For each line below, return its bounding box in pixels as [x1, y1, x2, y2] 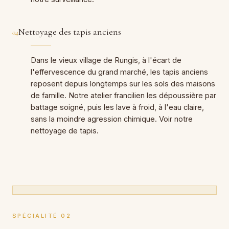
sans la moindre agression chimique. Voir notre [31, 114, 193, 123]
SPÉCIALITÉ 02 [12, 212, 72, 219]
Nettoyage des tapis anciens [18, 26, 121, 37]
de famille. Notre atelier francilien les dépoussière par [31, 90, 216, 100]
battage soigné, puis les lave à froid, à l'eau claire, [31, 102, 204, 111]
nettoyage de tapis [31, 126, 97, 135]
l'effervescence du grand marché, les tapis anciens [31, 67, 208, 76]
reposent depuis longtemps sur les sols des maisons [31, 79, 215, 88]
